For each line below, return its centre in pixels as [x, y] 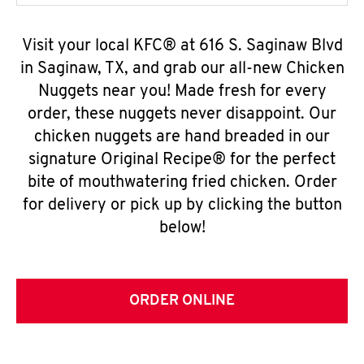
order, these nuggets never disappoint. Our [182, 115]
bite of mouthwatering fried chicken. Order [182, 183]
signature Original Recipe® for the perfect [182, 160]
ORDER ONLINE [182, 301]
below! [182, 228]
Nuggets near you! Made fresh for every [182, 92]
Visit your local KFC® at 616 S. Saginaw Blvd [182, 46]
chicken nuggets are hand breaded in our [182, 137]
